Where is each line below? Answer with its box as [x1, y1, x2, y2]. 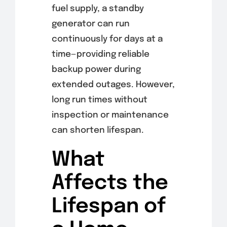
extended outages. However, [51, 81, 175, 90]
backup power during [51, 65, 141, 74]
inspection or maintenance [51, 111, 169, 120]
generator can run [51, 20, 130, 29]
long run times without [51, 96, 147, 105]
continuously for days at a [51, 35, 163, 44]
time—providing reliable [51, 50, 149, 59]
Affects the [51, 173, 168, 194]
